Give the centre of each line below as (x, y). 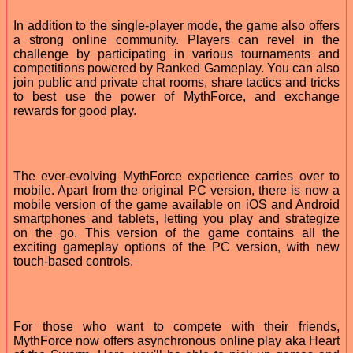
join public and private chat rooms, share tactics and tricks (176, 82)
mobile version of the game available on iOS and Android (176, 204)
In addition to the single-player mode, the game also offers (176, 25)
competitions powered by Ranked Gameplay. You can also (176, 68)
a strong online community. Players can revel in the (176, 39)
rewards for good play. (75, 110)
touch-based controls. (73, 261)
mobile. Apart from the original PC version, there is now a (176, 190)
